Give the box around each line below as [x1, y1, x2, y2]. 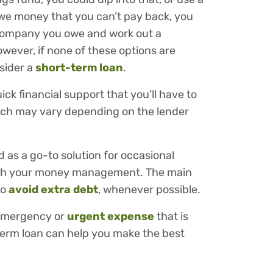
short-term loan [35, 61, 123, 75]
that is [154, 210, 188, 224]
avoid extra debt [9, 183, 98, 197]
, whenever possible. [98, 183, 200, 197]
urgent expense [67, 210, 154, 224]
